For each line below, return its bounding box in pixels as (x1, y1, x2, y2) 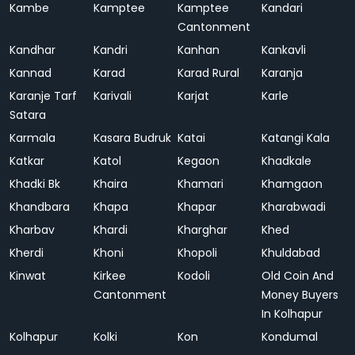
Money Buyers (261, 287, 338, 303)
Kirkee (94, 268, 126, 284)
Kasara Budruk (94, 130, 171, 146)
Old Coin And (261, 268, 334, 284)
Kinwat (10, 268, 46, 284)
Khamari (177, 176, 223, 192)
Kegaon (177, 153, 219, 169)
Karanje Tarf (10, 88, 77, 104)
